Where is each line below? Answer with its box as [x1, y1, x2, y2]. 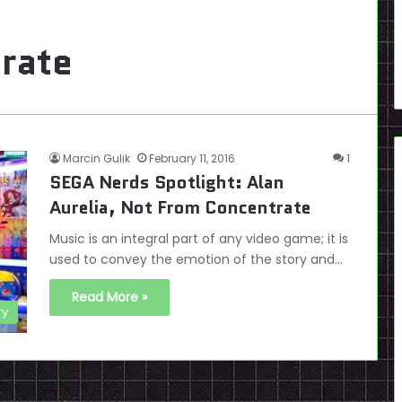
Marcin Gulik [63, 151, 130, 166]
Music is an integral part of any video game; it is [49, 230, 348, 248]
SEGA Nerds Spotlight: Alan [49, 170, 284, 195]
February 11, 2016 [149, 151, 235, 166]
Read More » [72, 288, 147, 306]
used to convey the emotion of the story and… [49, 250, 343, 268]
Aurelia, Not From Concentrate [49, 195, 311, 220]
